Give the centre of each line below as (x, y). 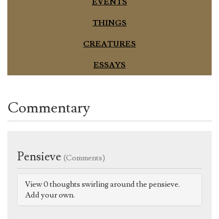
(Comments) (84, 158)
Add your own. (50, 195)
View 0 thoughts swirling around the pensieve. (102, 184)
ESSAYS (109, 65)
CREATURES (109, 44)
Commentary (49, 108)
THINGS (109, 23)
